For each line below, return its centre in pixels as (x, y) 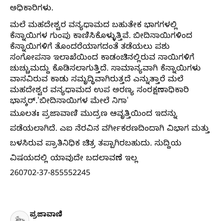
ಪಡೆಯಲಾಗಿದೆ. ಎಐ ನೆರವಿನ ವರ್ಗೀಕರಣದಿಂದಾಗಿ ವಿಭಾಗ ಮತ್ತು (110, 130)
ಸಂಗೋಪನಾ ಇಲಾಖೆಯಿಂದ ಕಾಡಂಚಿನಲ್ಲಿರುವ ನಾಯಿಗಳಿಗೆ (102, 59)
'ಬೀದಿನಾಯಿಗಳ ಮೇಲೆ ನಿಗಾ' (83, 102)
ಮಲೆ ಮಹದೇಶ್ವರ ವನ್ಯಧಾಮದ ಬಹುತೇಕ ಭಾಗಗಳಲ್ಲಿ (94, 26)
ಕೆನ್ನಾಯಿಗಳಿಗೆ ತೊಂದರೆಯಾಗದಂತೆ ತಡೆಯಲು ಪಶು (90, 48)
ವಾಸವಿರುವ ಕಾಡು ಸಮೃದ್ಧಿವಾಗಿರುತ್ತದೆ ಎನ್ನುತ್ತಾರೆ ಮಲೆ (97, 81)
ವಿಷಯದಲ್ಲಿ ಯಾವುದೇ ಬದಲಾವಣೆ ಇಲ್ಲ (74, 160)
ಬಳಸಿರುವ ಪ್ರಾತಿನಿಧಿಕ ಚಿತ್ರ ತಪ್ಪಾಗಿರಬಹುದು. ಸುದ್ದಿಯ (96, 145)
